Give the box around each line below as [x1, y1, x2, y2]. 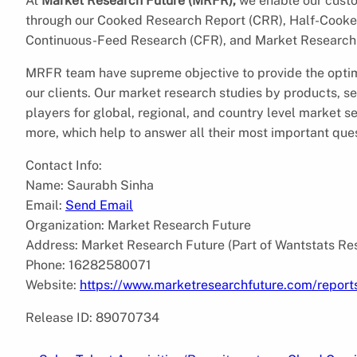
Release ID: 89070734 [25, 309, 159, 325]
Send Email [65, 197, 133, 213]
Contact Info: [25, 157, 102, 173]
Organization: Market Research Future [25, 217, 251, 233]
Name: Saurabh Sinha [25, 177, 154, 193]
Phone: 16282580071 [25, 257, 151, 273]
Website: [25, 277, 80, 292]
